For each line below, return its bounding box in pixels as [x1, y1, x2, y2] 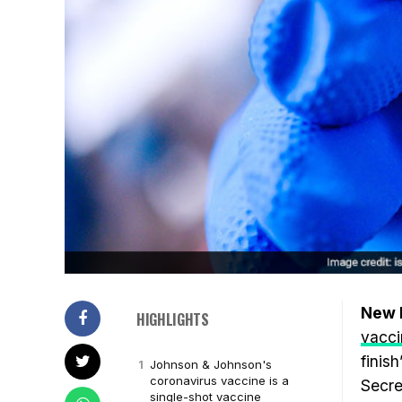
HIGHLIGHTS [136, 309, 209, 330]
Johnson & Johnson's [150, 357, 272, 371]
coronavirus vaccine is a [150, 373, 289, 388]
